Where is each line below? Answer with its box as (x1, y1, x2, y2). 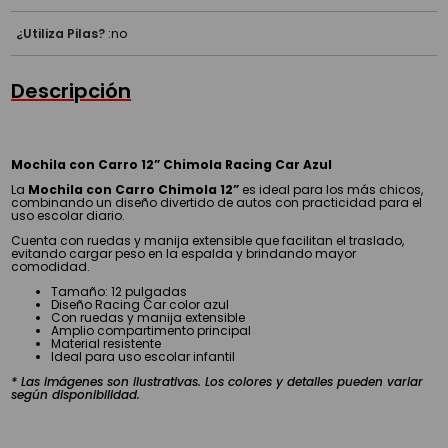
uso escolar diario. (11, 206, 126, 224)
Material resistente (51, 334, 162, 352)
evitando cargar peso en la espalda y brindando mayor (11, 244, 357, 262)
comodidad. (11, 257, 91, 275)
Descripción (11, 76, 132, 105)
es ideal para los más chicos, (239, 180, 424, 198)
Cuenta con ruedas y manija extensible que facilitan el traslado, (11, 231, 405, 249)
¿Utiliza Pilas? (16, 24, 106, 42)
